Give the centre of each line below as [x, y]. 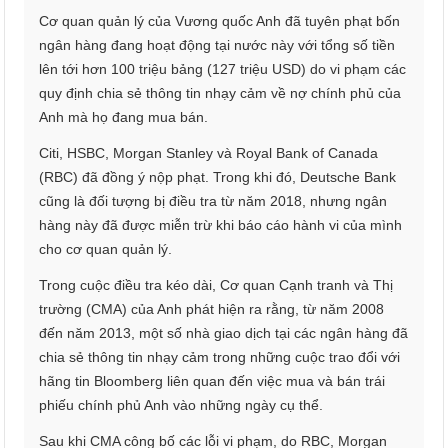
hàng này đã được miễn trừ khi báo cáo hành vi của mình [221, 225]
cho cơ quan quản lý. [106, 249]
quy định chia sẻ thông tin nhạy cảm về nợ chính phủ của [220, 93]
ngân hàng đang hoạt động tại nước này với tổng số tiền [217, 45]
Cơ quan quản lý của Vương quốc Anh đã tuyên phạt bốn [220, 21]
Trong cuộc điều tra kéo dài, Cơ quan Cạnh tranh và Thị [216, 285]
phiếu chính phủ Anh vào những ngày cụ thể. [181, 405]
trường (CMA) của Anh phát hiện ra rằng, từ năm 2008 [212, 309]
